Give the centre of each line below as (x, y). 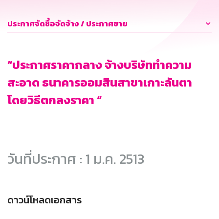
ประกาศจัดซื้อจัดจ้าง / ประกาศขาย (67, 24)
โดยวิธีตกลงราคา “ (55, 100)
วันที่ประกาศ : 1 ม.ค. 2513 (76, 159)
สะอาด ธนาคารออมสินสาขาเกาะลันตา (100, 83)
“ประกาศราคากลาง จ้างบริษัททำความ (99, 65)
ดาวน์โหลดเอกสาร (44, 200)
